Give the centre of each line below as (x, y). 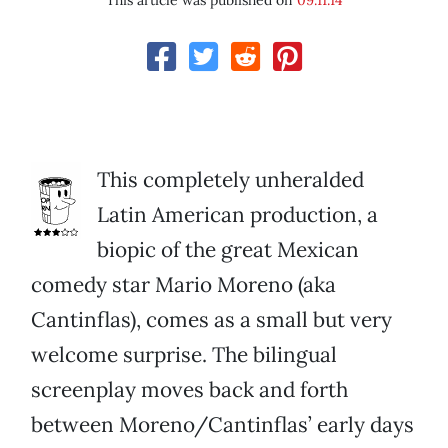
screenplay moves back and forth (189, 390)
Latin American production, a (237, 215)
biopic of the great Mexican (228, 250)
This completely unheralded (230, 180)
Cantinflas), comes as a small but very (211, 320)
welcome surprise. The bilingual (184, 355)
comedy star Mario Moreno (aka (183, 285)
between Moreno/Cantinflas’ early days (222, 425)
